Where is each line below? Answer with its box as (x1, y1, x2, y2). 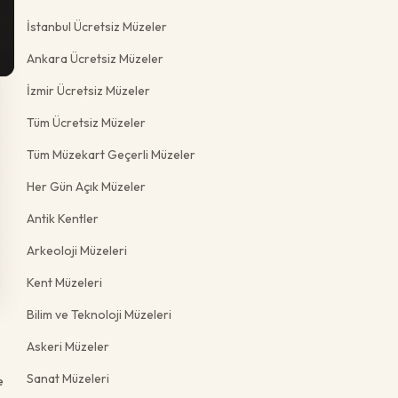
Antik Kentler (27, 210, 99, 227)
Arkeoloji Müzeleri (27, 242, 127, 259)
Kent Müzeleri (27, 274, 102, 291)
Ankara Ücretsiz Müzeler (27, 50, 163, 67)
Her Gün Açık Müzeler (27, 178, 146, 195)
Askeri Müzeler (27, 338, 109, 354)
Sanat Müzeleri (27, 370, 109, 386)
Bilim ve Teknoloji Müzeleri (27, 306, 171, 322)
